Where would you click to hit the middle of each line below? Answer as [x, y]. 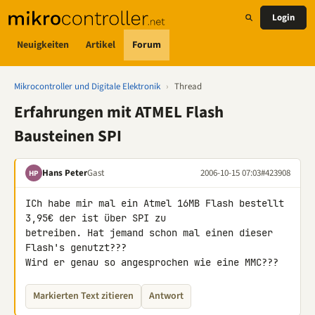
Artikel [101, 45]
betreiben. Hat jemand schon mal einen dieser [149, 233]
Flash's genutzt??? [76, 247]
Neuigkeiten [43, 45]
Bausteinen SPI [68, 136]
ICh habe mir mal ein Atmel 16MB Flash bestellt [155, 203]
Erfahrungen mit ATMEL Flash [119, 112]
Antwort [166, 296]
